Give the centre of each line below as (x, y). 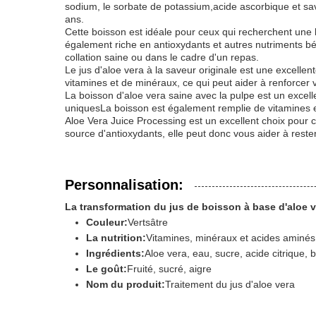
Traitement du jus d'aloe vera (230, 284)
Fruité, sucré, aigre (169, 269)
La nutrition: (116, 238)
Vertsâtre (148, 222)
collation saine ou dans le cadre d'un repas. (162, 57)
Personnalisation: (124, 185)
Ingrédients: (115, 253)
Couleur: (107, 222)
